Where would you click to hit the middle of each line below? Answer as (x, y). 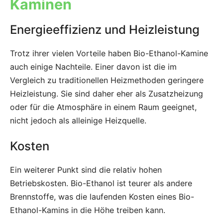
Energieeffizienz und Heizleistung (105, 30)
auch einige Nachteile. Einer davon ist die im (93, 67)
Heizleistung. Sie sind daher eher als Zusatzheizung (107, 94)
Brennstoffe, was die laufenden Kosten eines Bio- (102, 197)
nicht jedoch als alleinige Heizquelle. (78, 121)
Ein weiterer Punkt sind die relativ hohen (86, 170)
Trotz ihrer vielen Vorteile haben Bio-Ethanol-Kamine (109, 54)
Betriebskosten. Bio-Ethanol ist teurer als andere (101, 183)
